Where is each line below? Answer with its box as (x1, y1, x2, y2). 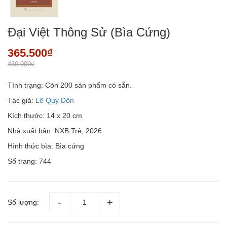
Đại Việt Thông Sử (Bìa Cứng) (8, 25, 170, 39)
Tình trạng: (8, 81, 43, 89)
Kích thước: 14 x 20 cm (8, 111, 82, 120)
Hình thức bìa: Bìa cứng (8, 141, 84, 150)
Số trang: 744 (8, 157, 51, 165)
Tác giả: (8, 96, 35, 104)
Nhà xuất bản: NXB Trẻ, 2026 (8, 126, 102, 135)
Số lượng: (8, 198, 39, 206)
